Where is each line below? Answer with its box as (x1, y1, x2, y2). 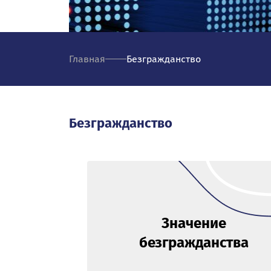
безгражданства (139, 234, 249, 252)
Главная (69, 53, 105, 65)
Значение (161, 215, 226, 232)
